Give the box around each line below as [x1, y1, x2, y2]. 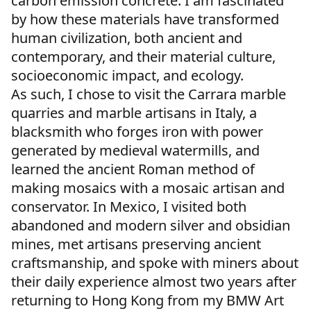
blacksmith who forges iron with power [11, 121, 263, 141]
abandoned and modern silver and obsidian [11, 215, 290, 235]
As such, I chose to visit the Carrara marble [11, 84, 286, 103]
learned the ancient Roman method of [11, 159, 255, 178]
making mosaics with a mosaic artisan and [11, 178, 285, 197]
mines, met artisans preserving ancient [11, 234, 261, 253]
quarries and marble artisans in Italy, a [11, 103, 257, 122]
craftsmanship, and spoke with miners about [11, 253, 299, 272]
